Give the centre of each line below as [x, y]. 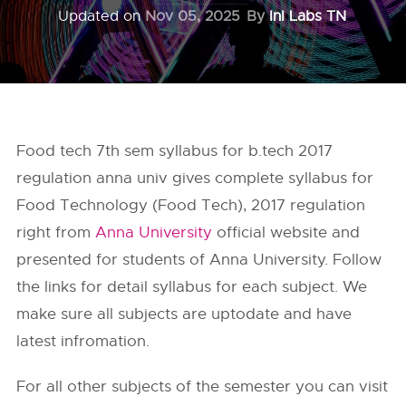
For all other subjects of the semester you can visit [203, 387]
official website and [286, 232]
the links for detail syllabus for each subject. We [192, 287]
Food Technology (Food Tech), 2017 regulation [191, 205]
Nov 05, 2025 [193, 16]
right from [56, 232]
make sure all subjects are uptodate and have [184, 314]
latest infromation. [83, 341]
